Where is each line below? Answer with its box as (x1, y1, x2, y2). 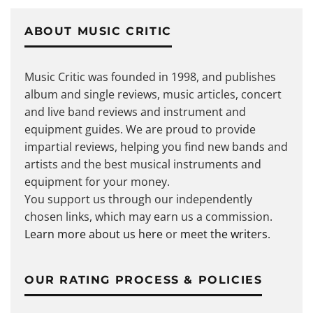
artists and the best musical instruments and (24, 156, 261, 172)
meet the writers (180, 226, 268, 242)
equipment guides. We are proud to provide (24, 121, 256, 137)
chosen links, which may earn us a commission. (24, 208, 272, 224)
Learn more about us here (24, 226, 163, 242)
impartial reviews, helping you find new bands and (24, 138, 288, 154)
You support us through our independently (24, 191, 252, 207)
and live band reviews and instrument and (24, 103, 246, 119)
